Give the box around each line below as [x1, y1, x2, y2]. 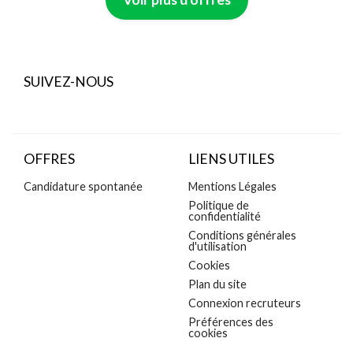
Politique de [188, 199, 249, 212]
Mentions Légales [188, 180, 277, 193]
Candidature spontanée [24, 180, 143, 193]
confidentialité [188, 210, 261, 223]
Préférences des [188, 315, 273, 329]
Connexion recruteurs [188, 296, 301, 310]
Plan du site [188, 277, 247, 291]
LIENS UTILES [188, 150, 274, 167]
